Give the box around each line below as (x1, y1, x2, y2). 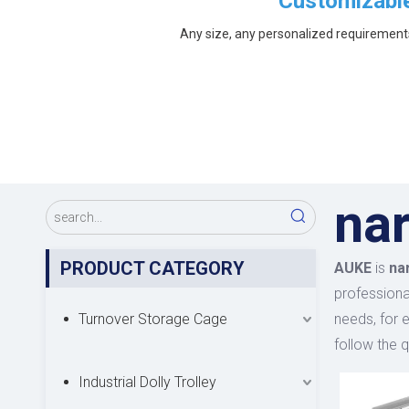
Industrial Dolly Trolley (79, 373, 216, 391)
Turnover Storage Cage (79, 310, 227, 328)
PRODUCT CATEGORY (60, 257, 245, 279)
